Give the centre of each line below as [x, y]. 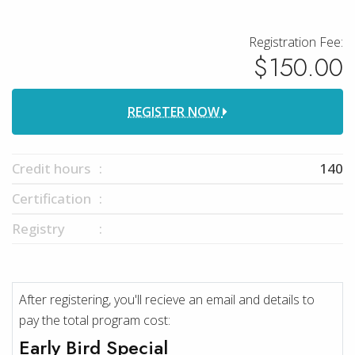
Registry [38, 229]
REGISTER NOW [175, 112]
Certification [52, 198]
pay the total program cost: [95, 320]
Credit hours [51, 168]
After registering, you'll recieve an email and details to [167, 300]
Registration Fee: [296, 42]
